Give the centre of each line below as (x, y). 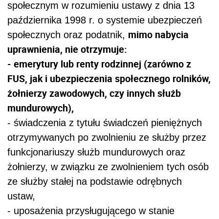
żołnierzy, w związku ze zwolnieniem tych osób (108, 167)
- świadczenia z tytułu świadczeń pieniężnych (105, 123)
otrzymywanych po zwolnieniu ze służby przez (107, 138)
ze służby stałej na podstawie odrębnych (95, 182)
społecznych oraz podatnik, (68, 35)
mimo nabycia (158, 35)
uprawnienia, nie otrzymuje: (67, 49)
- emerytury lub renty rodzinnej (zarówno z (99, 64)
